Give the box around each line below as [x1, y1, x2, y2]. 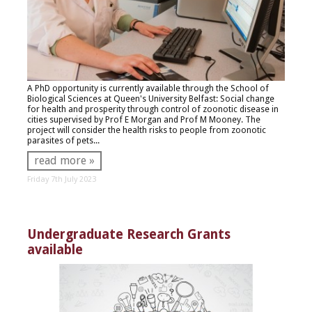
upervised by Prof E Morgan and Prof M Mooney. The [53, 114, 260, 125]
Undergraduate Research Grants [26, 226, 231, 242]
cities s [26, 114, 54, 125]
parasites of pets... [26, 135, 100, 146]
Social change [219, 93, 274, 104]
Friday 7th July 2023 [26, 174, 96, 184]
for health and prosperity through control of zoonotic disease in [26, 104, 279, 115]
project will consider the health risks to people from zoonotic [26, 125, 266, 136]
